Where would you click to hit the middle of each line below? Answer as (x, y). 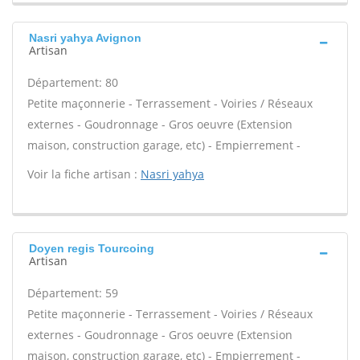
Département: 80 (73, 82)
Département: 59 (73, 293)
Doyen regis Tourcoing (92, 248)
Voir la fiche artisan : (84, 174)
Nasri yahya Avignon (85, 38)
